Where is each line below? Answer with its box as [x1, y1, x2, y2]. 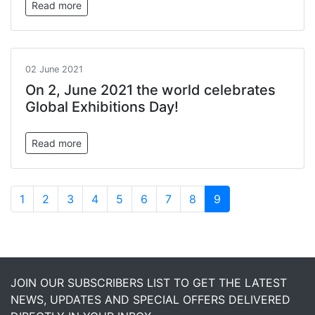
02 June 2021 [25, 64, 83, 75]
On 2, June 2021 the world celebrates [25, 82, 276, 98]
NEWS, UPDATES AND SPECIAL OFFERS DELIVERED [11, 292, 290, 307]
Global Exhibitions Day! [25, 98, 179, 115]
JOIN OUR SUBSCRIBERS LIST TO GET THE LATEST [11, 276, 287, 290]
